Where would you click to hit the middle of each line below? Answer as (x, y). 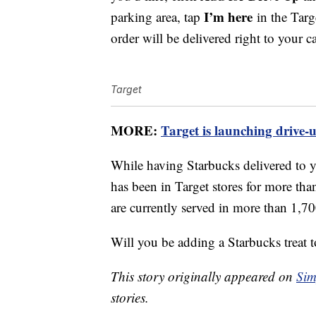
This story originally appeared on (203, 276)
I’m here (228, 17)
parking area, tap (157, 17)
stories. (130, 298)
